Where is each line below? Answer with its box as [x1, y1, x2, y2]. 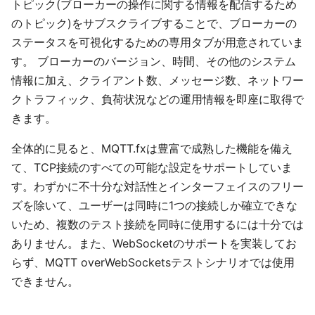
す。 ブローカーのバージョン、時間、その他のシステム [11, 54, 296, 68]
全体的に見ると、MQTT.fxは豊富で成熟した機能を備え [11, 141, 292, 155]
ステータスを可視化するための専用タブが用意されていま [11, 35, 304, 49]
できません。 [11, 274, 79, 288]
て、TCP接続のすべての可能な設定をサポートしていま [11, 160, 292, 174]
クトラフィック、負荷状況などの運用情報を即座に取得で [11, 92, 304, 106]
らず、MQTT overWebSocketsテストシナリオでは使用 [11, 255, 295, 269]
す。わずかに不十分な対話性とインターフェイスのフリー [11, 179, 304, 193]
